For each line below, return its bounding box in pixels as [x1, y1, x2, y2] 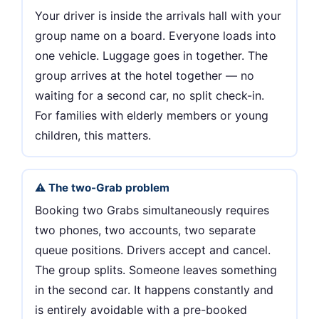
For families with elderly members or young [35, 108, 269, 122]
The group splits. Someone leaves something [35, 262, 278, 277]
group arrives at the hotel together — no [35, 68, 255, 83]
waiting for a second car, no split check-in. [35, 88, 265, 103]
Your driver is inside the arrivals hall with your [35, 8, 282, 23]
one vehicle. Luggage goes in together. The [35, 48, 268, 63]
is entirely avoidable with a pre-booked [35, 302, 248, 317]
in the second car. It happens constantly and [35, 282, 274, 297]
